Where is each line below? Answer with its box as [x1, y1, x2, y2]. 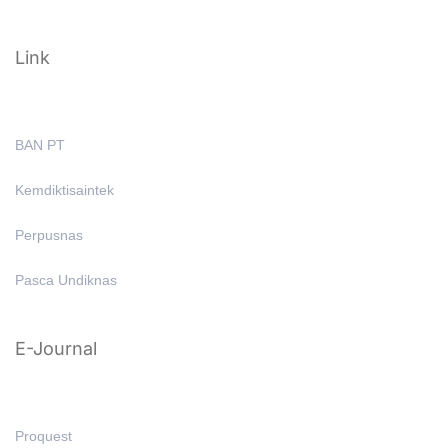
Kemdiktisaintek [15, 182, 114, 198]
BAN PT [15, 137, 65, 153]
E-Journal [15, 338, 97, 359]
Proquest [15, 428, 72, 444]
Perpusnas [15, 227, 83, 243]
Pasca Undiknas [15, 272, 117, 288]
